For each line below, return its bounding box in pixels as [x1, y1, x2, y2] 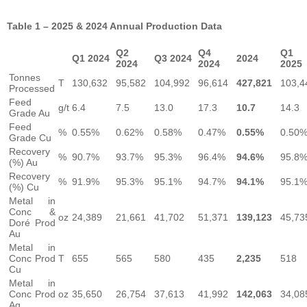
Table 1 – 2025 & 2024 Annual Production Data [7, 21, 222, 32]
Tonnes [9, 72, 40, 84]
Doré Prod [9, 217, 56, 229]
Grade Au [9, 108, 50, 119]
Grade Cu [9, 132, 51, 144]
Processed [9, 83, 55, 95]
